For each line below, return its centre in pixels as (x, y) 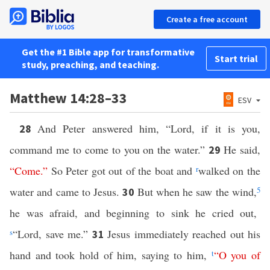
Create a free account (207, 19)
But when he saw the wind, (197, 192)
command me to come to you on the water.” (109, 149)
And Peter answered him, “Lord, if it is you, (149, 128)
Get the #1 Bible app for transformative (108, 52)
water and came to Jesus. (66, 192)
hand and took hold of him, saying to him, (111, 255)
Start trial (236, 58)
